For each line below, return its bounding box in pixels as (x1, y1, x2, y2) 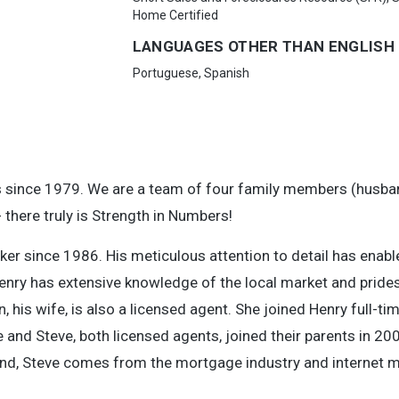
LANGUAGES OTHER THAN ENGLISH (132, 37, 395, 55)
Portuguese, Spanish (132, 66, 249, 80)
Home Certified (132, 8, 218, 22)
